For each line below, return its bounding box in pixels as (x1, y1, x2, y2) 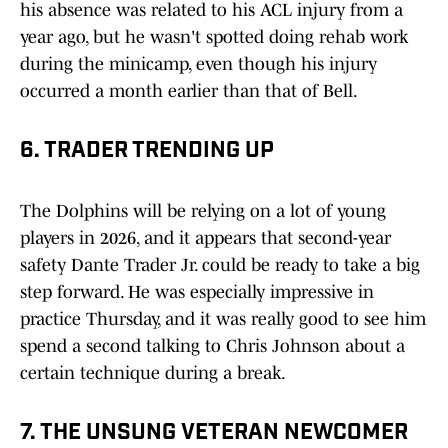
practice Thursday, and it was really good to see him (20, 309, 426, 330)
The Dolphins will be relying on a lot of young (20, 201, 386, 222)
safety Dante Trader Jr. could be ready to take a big (20, 255, 420, 276)
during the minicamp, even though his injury (20, 54, 377, 75)
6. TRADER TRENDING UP (20, 140, 274, 164)
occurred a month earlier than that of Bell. (20, 81, 358, 102)
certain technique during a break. (20, 363, 286, 384)
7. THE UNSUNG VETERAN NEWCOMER (20, 422, 408, 446)
